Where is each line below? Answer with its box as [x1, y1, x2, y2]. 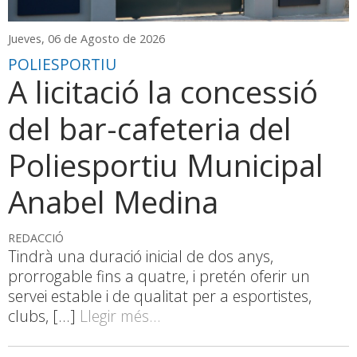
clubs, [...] [8, 305, 80, 328]
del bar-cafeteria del [8, 108, 292, 150]
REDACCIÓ [8, 230, 64, 246]
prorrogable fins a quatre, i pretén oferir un [8, 265, 310, 288]
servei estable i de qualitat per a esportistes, [8, 285, 312, 308]
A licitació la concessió [8, 71, 318, 113]
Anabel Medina [8, 181, 218, 223]
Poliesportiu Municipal [8, 144, 324, 186]
